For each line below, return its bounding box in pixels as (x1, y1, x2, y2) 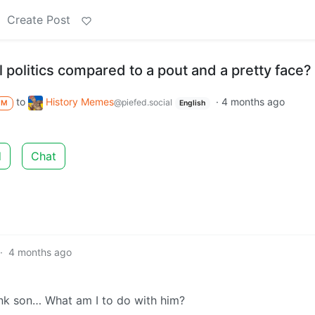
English (179, 98, 206, 108)
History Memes (45, 96, 114, 108)
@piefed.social (113, 97, 172, 108)
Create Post (7, 13, 70, 27)
